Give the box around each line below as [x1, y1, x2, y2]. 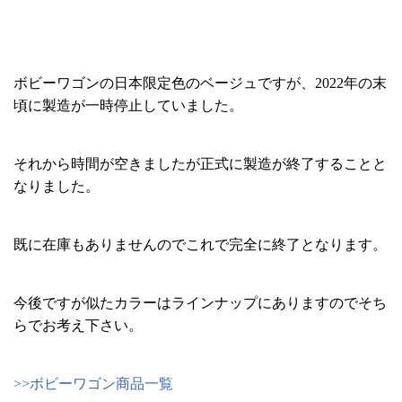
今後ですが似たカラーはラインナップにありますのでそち [13, 295, 387, 310]
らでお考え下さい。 [13, 318, 143, 333]
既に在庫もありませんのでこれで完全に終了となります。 [13, 237, 387, 252]
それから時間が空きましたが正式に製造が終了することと [13, 156, 387, 171]
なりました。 [13, 179, 100, 194]
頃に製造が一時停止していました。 [13, 98, 243, 113]
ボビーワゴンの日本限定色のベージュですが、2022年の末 [13, 75, 387, 91]
